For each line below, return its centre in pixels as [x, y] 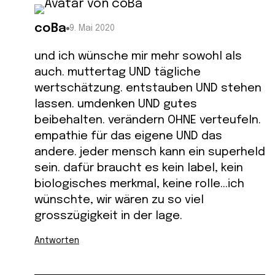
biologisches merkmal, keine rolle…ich [139, 184]
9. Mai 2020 [92, 28]
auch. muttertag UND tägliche [118, 72]
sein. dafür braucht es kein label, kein [139, 168]
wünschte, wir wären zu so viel [119, 199]
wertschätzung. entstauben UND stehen [148, 88]
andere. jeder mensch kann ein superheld [150, 152]
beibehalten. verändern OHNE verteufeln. [148, 120]
